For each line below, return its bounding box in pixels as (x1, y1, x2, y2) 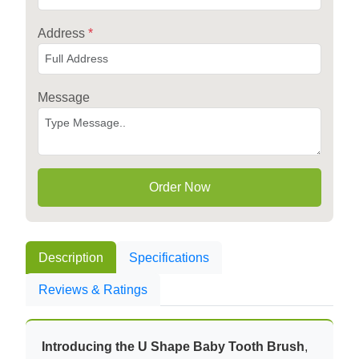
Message (38, 91, 90, 105)
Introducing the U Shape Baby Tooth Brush (42, 340, 305, 354)
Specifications (129, 251, 209, 265)
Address (38, 26, 88, 41)
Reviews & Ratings (38, 283, 147, 297)
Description (38, 251, 103, 265)
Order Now (148, 180, 211, 195)
